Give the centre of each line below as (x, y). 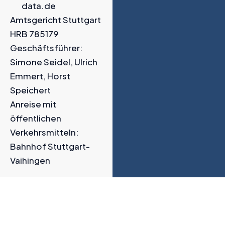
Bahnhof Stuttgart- (50, 146)
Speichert (30, 90)
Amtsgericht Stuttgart (55, 20)
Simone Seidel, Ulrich (54, 62)
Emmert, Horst (40, 76)
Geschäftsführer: (46, 48)
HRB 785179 (34, 34)
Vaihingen (30, 160)
